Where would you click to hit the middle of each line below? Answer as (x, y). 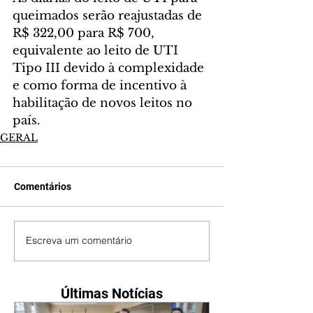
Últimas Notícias (112, 293)
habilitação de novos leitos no (104, 103)
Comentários (43, 186)
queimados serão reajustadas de (109, 15)
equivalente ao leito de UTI (97, 50)
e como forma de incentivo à (101, 85)
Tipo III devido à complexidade (110, 68)
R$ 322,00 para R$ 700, (85, 33)
